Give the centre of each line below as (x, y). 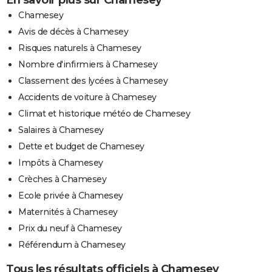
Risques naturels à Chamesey (80, 48)
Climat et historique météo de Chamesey (104, 113)
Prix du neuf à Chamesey (70, 228)
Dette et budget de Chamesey (81, 146)
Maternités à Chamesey (68, 212)
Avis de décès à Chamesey (73, 31)
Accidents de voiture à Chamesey (87, 97)
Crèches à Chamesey (62, 179)
